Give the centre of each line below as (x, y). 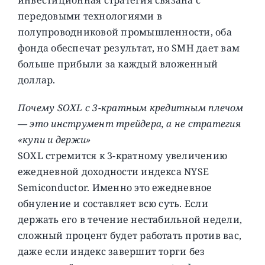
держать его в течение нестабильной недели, (130, 219)
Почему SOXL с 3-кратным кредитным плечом (130, 107)
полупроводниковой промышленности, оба (125, 32)
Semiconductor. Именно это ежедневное (115, 187)
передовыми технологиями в (90, 16)
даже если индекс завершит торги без (111, 251)
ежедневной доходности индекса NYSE (113, 171)
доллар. (36, 80)
